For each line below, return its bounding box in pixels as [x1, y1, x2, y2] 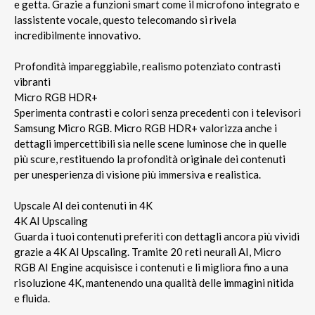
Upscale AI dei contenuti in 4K [14, 198, 153, 212]
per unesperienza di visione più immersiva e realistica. [14, 167, 261, 181]
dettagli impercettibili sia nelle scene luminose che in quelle [14, 136, 287, 150]
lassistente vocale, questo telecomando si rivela [14, 13, 236, 26]
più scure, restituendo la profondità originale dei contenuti [14, 152, 285, 165]
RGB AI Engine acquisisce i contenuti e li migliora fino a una [14, 260, 288, 274]
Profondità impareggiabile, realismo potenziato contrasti [14, 59, 281, 72]
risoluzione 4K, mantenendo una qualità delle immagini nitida [14, 276, 294, 289]
